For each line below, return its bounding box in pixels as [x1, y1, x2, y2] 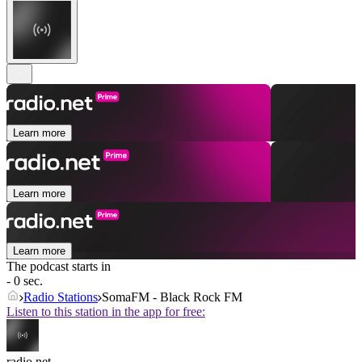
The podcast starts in [6, 259, 111, 274]
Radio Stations [23, 290, 98, 305]
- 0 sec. [6, 274, 43, 288]
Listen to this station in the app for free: [6, 305, 205, 319]
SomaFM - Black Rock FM [102, 290, 242, 305]
